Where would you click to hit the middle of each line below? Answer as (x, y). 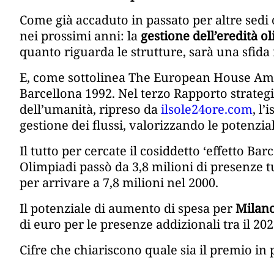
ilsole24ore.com (207, 109)
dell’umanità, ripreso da (90, 109)
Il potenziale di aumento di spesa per (128, 209)
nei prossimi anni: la (79, 36)
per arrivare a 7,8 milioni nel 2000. (119, 183)
